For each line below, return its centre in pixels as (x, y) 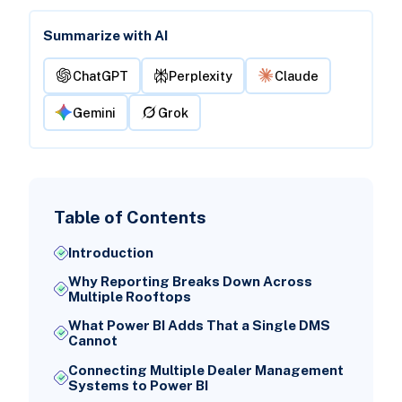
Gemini (95, 112)
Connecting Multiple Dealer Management (205, 370)
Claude (297, 75)
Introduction (110, 253)
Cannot (92, 341)
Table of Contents (130, 217)
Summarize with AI (105, 36)
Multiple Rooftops (129, 297)
